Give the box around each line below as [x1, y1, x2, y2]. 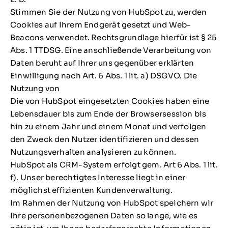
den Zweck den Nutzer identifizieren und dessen [10, 134, 199, 145]
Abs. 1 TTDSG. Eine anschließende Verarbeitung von [10, 45, 212, 55]
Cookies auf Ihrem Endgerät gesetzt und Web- [10, 20, 191, 30]
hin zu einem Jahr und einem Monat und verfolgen [10, 122, 207, 132]
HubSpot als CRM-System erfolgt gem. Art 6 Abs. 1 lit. [10, 160, 218, 170]
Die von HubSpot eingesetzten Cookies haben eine [10, 96, 210, 106]
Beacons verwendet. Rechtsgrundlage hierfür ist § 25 [10, 33, 217, 43]
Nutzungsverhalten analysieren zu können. [10, 147, 176, 157]
